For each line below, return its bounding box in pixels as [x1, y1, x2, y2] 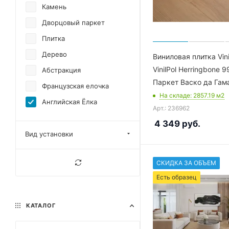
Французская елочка [42, 82, 109, 90]
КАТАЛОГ [24, 202, 56, 209]
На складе [159, 91, 190, 99]
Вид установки [25, 130, 73, 138]
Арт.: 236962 [153, 104, 190, 112]
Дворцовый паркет [42, 18, 105, 27]
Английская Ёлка [42, 98, 97, 106]
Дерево [42, 50, 67, 58]
